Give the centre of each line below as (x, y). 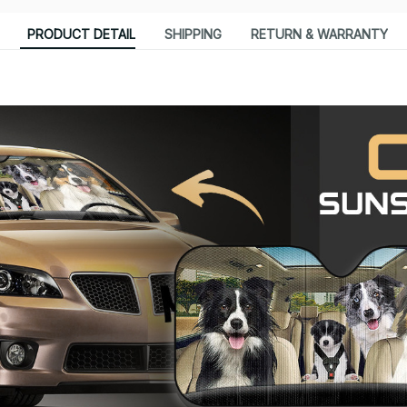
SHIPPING (193, 35)
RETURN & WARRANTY (319, 35)
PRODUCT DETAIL (81, 35)
